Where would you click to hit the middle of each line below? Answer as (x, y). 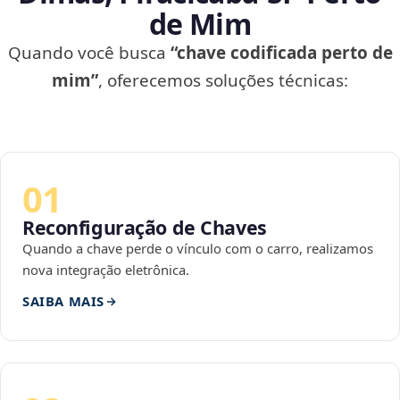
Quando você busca (89, 53)
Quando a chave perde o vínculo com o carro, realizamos (198, 249)
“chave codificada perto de (281, 53)
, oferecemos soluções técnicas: (223, 81)
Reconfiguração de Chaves (145, 228)
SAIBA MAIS (63, 301)
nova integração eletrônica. (106, 270)
